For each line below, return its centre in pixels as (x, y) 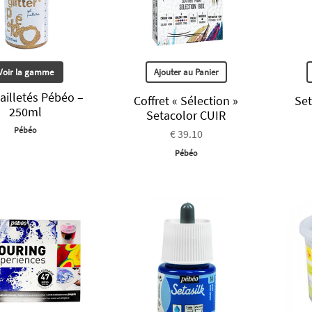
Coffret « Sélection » (186, 101)
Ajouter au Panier (186, 72)
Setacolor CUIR (186, 116)
